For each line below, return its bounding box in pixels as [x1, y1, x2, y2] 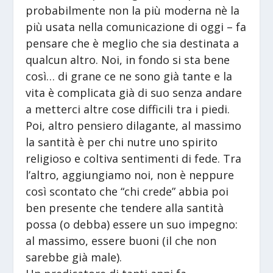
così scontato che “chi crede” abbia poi [26, 184, 229, 199]
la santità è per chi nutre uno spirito [26, 135, 218, 150]
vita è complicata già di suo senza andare [26, 85, 243, 101]
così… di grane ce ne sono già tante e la [26, 69, 233, 84]
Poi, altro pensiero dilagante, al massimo [26, 118, 242, 133]
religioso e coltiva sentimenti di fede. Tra [26, 151, 242, 166]
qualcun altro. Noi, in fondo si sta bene [26, 52, 230, 68]
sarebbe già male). [26, 250, 122, 265]
